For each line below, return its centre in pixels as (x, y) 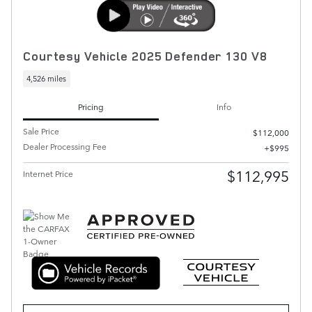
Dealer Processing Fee (65, 146)
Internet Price (48, 173)
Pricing (91, 107)
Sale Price (41, 131)
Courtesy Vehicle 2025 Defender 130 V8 (145, 56)
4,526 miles (47, 79)
